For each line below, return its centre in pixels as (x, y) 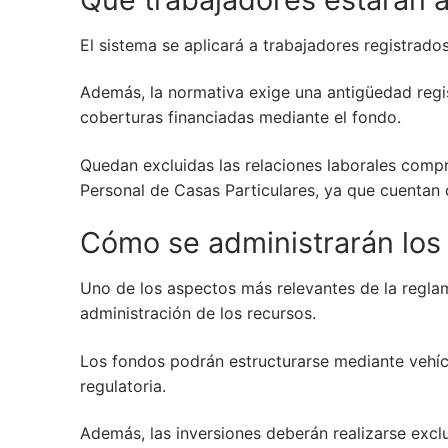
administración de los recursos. (198, 312)
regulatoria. (123, 385)
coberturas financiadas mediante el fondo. (240, 117)
